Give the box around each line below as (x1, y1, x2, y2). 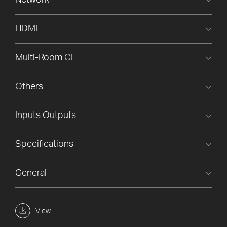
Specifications (15, 140, 73, 149)
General (15, 169, 47, 178)
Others (15, 82, 43, 92)
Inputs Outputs (15, 111, 76, 121)
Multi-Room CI (15, 53, 73, 63)
